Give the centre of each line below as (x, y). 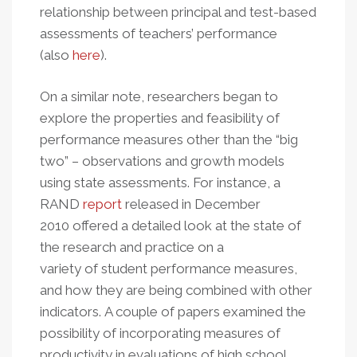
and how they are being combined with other (176, 290)
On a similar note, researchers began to (159, 96)
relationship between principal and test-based (178, 12)
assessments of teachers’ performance (159, 33)
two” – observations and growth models (162, 161)
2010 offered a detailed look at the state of (171, 226)
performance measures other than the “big (169, 139)
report (102, 204)
